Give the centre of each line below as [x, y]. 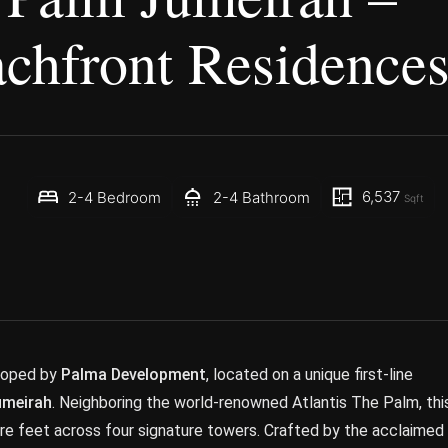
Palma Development [133, 374]
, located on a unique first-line [309, 374]
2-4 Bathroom [261, 197]
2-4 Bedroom [114, 197]
